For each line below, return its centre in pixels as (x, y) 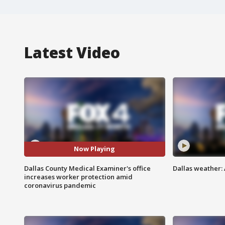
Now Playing (95, 149)
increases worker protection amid (78, 177)
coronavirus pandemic (60, 185)
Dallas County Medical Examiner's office (87, 168)
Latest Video (72, 52)
